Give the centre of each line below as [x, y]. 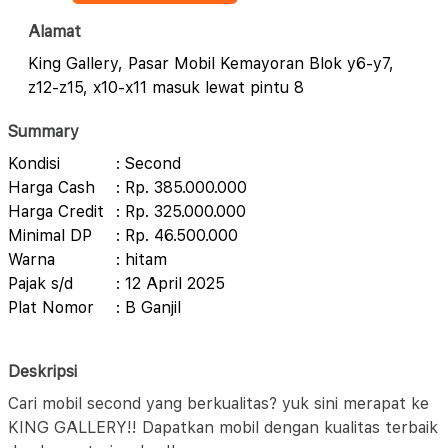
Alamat [54, 31]
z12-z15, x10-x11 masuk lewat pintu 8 [166, 87]
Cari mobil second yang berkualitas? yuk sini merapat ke [218, 403]
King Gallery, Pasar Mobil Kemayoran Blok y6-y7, [211, 63]
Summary [43, 131]
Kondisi [34, 163]
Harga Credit [56, 211]
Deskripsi [42, 371]
